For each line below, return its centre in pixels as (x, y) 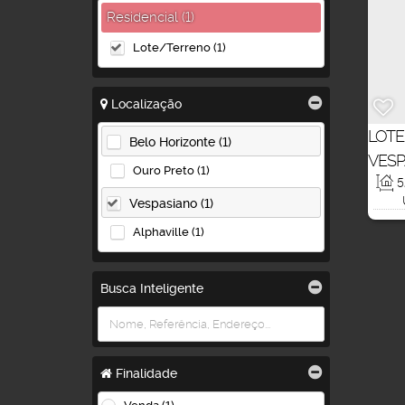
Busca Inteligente (152, 288)
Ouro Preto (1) (171, 170)
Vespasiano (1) (171, 203)
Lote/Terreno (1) (179, 47)
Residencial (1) (151, 17)
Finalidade (145, 373)
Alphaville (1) (169, 231)
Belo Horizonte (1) (180, 141)
